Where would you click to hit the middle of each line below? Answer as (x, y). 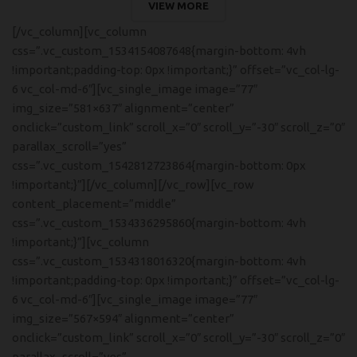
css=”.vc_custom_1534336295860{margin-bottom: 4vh (159, 223)
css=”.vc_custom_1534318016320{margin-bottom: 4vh (159, 261)
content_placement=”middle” (94, 204)
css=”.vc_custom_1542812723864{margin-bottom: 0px (159, 165)
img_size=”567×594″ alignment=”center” (123, 318)
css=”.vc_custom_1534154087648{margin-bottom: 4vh (159, 51)
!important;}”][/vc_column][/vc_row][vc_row (133, 184)
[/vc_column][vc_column (79, 31)
